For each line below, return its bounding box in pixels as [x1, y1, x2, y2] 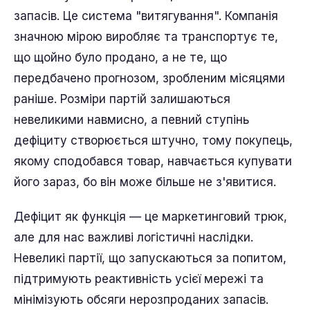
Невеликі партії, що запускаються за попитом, [14, 250, 286, 265]
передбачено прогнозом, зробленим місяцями [14, 71, 285, 85]
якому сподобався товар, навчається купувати [14, 154, 292, 168]
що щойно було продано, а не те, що [14, 50, 227, 64]
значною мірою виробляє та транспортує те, [14, 29, 278, 44]
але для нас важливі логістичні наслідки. [14, 230, 253, 244]
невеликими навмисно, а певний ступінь [14, 112, 249, 127]
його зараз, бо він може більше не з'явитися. [14, 174, 276, 189]
